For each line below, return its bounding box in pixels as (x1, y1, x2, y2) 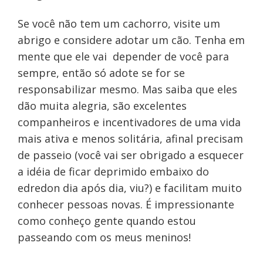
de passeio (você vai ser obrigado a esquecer (17, 148, 244, 163)
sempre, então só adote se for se (17, 66, 185, 80)
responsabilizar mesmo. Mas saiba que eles (17, 82, 237, 97)
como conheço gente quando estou (17, 214, 196, 228)
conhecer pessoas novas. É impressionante (17, 197, 234, 212)
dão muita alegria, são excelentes (17, 99, 187, 113)
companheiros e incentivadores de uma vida (17, 115, 241, 130)
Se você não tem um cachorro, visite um (17, 16, 220, 31)
